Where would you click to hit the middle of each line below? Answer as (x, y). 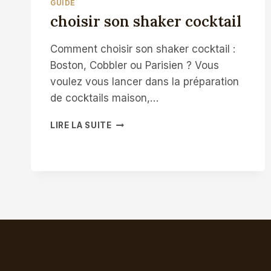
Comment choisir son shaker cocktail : (143, 49)
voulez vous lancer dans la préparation (145, 82)
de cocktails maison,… (104, 98)
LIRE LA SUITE (81, 126)
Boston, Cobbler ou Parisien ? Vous (135, 66)
